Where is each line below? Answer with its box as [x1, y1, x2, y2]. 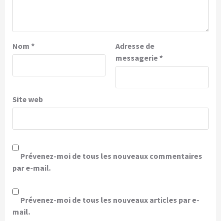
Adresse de [115, 41, 154, 51]
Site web [12, 94, 43, 105]
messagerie [115, 53, 159, 63]
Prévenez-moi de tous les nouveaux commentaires [20, 151, 202, 161]
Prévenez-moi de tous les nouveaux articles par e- [20, 195, 199, 205]
